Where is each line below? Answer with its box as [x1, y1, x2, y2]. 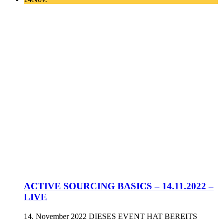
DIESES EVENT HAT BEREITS [89, 212, 197, 221]
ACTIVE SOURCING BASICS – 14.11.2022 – [24, 180, 214, 191]
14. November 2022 [24, 212, 87, 221]
